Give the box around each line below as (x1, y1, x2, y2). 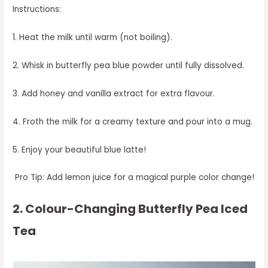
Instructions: (13, 4, 62, 16)
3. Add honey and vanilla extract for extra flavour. (13, 87, 215, 99)
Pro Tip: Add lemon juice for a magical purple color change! (13, 172, 255, 184)
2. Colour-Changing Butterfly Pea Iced (13, 200, 248, 218)
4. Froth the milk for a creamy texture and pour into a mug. (13, 115, 253, 127)
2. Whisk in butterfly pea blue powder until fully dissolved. (13, 59, 245, 71)
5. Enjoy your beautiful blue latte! (13, 144, 147, 156)
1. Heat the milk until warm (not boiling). (13, 32, 173, 44)
